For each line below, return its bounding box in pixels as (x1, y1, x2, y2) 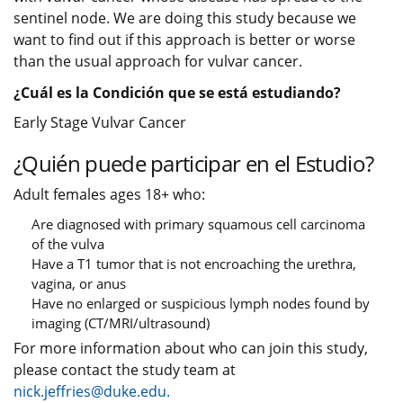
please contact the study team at (13, 360, 236, 380)
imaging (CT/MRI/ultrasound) (31, 314, 210, 332)
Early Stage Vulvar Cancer (13, 112, 186, 132)
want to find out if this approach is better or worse (13, 30, 355, 49)
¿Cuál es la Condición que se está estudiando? (13, 83, 341, 103)
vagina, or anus (31, 274, 126, 292)
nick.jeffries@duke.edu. (13, 381, 170, 401)
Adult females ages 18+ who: (13, 184, 205, 204)
